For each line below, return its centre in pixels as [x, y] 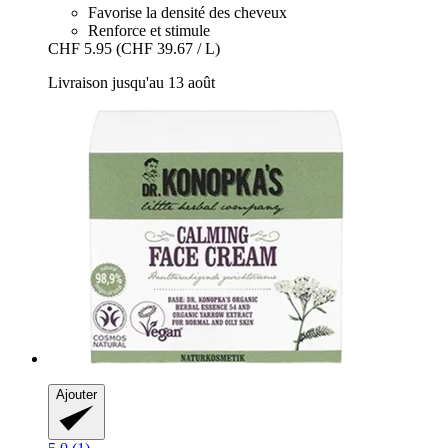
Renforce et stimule [149, 31]
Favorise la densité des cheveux [187, 13]
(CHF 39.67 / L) [168, 49]
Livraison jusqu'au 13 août [131, 83]
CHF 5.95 [80, 49]
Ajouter [76, 395]
